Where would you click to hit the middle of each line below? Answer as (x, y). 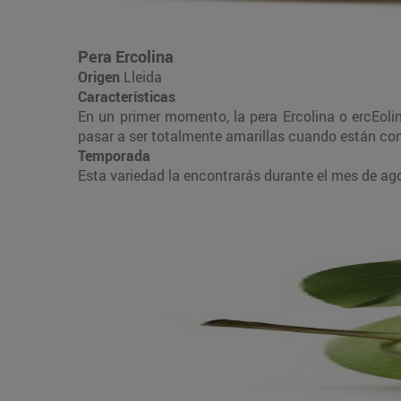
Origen (101, 77)
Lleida (143, 77)
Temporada (114, 155)
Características (127, 96)
